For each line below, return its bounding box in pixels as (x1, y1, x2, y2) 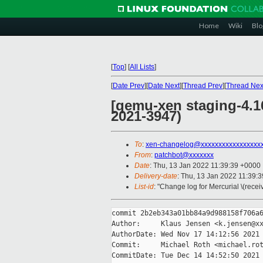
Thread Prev (183, 82, 222, 90)
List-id (134, 183, 154, 191)
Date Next (148, 82, 180, 90)
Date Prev (113, 82, 144, 90)
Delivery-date (134, 172, 177, 181)
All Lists (130, 63, 154, 71)
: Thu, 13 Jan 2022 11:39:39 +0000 (150, 161, 261, 170)
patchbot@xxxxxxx (154, 151, 214, 160)
